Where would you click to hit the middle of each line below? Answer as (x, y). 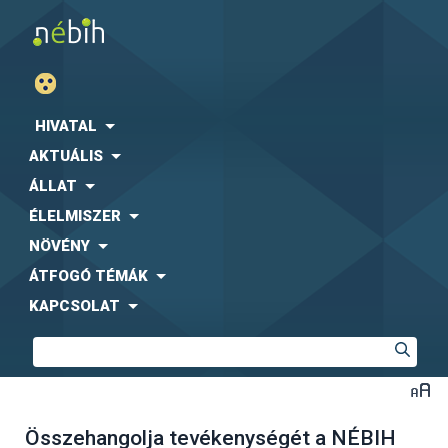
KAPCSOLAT (74, 306)
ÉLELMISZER (75, 216)
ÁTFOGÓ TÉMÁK (88, 276)
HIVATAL (66, 126)
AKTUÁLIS (66, 156)
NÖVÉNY (59, 246)
